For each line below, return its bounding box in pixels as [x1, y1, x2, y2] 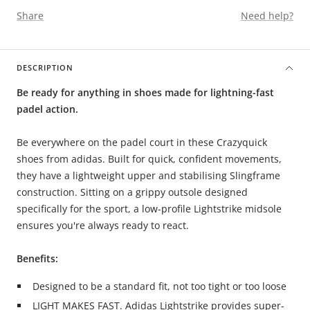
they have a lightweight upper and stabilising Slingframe [17, 169, 280, 182]
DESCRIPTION [17, 62, 73, 73]
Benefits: [17, 252, 58, 265]
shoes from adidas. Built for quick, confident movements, [17, 152, 282, 165]
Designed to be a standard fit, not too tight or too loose [32, 280, 286, 293]
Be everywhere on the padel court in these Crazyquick [17, 136, 267, 149]
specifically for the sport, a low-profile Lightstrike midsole [17, 202, 282, 215]
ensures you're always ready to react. [17, 219, 189, 232]
